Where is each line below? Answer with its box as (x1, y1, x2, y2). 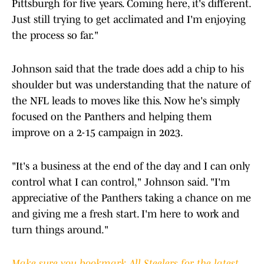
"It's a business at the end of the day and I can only (12, 160, 250, 173)
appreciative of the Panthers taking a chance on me (12, 192, 251, 204)
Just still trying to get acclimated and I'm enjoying (12, 14, 246, 26)
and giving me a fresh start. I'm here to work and (12, 208, 239, 220)
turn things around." (12, 224, 108, 236)
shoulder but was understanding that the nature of (12, 79, 250, 91)
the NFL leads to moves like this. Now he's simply (12, 95, 240, 107)
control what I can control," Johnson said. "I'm (12, 176, 230, 189)
